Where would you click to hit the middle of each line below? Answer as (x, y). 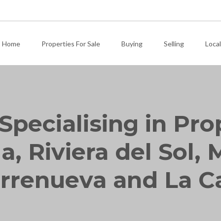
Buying (132, 44)
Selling (174, 44)
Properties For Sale (71, 44)
